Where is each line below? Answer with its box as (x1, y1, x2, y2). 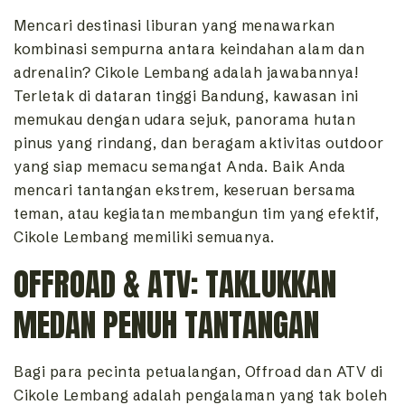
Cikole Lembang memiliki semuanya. (14, 228, 275, 247)
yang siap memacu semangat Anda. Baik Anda (14, 157, 346, 176)
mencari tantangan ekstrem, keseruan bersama (14, 181, 356, 200)
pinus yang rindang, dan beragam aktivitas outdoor (14, 134, 384, 153)
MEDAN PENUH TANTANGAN (14, 301, 319, 350)
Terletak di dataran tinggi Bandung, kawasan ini (14, 87, 359, 106)
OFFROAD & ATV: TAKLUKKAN (14, 260, 336, 309)
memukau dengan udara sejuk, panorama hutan (14, 110, 355, 129)
